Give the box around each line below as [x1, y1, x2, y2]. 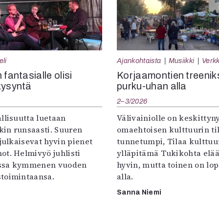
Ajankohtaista [117, 57, 161, 65]
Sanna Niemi [117, 189, 162, 197]
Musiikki [168, 57, 195, 65]
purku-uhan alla [117, 81, 187, 92]
